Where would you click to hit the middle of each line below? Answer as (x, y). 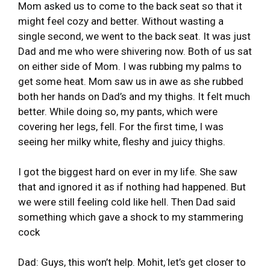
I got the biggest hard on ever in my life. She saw (128, 171)
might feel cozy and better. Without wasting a (121, 21)
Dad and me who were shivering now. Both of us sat (135, 51)
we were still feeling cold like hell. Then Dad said (127, 202)
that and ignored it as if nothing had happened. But (132, 187)
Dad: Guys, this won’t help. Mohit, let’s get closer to (132, 262)
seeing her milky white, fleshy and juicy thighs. (122, 141)
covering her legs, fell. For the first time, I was (121, 126)
